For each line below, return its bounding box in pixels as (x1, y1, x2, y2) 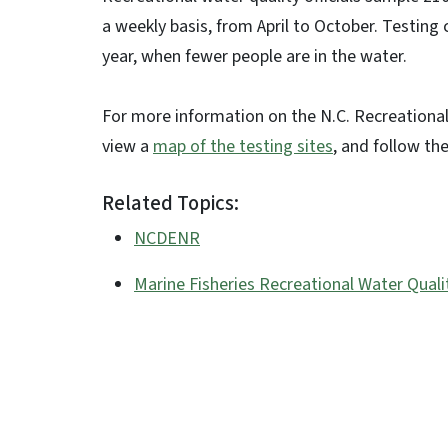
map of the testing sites (153, 134, 333, 159)
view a (102, 134, 153, 159)
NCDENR (134, 226, 200, 251)
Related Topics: (102, 189, 239, 218)
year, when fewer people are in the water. (102, 44, 407, 69)
